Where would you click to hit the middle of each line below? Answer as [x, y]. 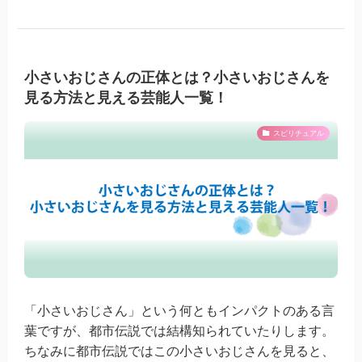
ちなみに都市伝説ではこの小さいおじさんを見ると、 [180, 350]
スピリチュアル [298, 133]
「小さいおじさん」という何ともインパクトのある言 [180, 310]
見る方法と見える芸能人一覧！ [126, 98]
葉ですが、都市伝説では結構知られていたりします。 [180, 330]
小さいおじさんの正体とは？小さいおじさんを [177, 78]
